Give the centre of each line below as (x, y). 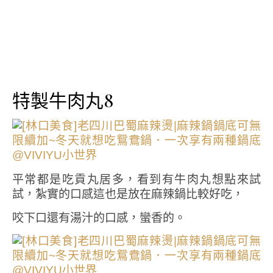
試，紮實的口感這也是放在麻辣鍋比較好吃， (128, 194)
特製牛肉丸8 (63, 100)
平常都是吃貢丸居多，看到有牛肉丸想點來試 (136, 179)
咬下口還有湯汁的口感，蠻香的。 (99, 218)
